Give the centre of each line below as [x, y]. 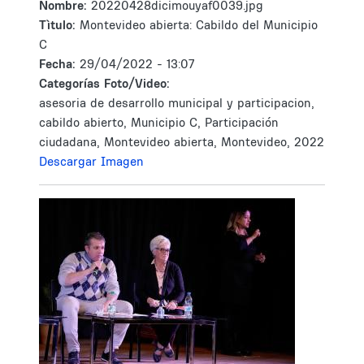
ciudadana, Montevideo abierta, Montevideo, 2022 [182, 142]
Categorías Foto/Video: [104, 83]
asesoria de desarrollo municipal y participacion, [177, 103]
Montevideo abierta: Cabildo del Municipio [199, 25]
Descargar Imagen [91, 161]
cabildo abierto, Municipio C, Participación [159, 122]
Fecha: [59, 64]
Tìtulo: [57, 25]
